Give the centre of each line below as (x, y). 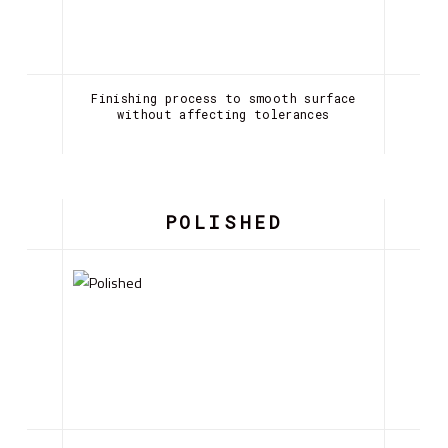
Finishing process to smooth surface (223, 97)
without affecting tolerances (223, 113)
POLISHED (223, 221)
